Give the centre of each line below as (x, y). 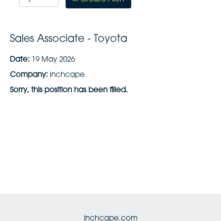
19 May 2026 (53, 60)
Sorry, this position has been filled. (69, 91)
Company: (30, 75)
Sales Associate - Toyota (69, 39)
